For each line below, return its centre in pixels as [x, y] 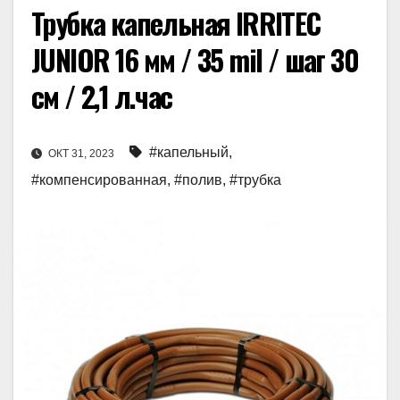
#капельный [189, 153]
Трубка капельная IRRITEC [176, 23]
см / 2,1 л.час [102, 96]
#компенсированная [99, 180]
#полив [198, 180]
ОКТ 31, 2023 [81, 154]
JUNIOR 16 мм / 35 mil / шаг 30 [195, 60]
